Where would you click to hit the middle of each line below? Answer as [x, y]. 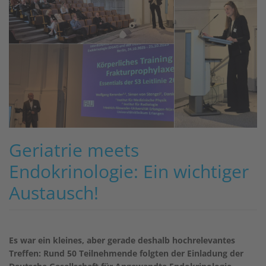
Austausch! [54, 192]
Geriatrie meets [74, 150]
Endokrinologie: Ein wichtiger [129, 171]
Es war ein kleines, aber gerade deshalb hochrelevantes [122, 240]
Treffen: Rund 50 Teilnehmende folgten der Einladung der [126, 253]
